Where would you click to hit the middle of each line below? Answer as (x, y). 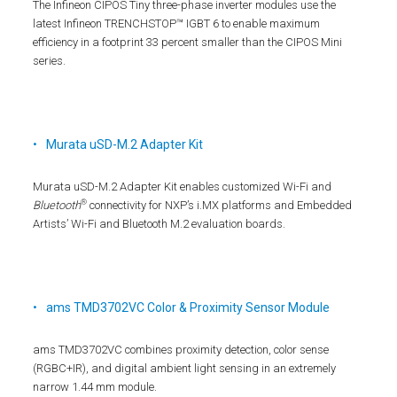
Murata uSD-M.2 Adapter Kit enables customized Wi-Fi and (183, 187)
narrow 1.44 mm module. (95, 387)
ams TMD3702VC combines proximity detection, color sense (181, 350)
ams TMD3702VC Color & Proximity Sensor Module (188, 307)
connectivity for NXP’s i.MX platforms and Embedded (220, 205)
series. (50, 61)
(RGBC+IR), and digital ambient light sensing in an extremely (185, 368)
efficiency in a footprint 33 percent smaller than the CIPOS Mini (188, 42)
